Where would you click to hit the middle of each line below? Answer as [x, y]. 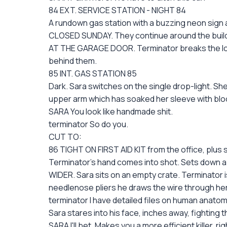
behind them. [73, 61]
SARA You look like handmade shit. [111, 111]
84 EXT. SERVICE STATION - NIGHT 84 [117, 10]
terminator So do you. [88, 124]
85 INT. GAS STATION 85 [93, 73]
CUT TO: [65, 137]
